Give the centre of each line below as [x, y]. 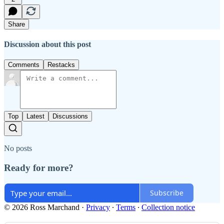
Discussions [70, 116]
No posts [18, 148]
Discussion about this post [47, 44]
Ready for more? [39, 167]
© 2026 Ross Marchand [42, 207]
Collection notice [168, 207]
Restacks [61, 65]
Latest [35, 116]
